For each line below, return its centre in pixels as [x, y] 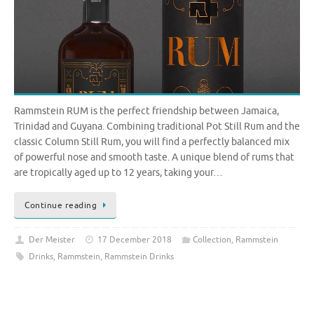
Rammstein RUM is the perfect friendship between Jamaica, [146, 111]
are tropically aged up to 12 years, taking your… [118, 172]
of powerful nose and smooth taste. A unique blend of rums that [154, 157]
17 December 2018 [135, 240]
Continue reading [61, 206]
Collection [212, 240]
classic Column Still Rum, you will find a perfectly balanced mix [152, 142]
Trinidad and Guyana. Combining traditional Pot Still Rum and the [157, 126]
